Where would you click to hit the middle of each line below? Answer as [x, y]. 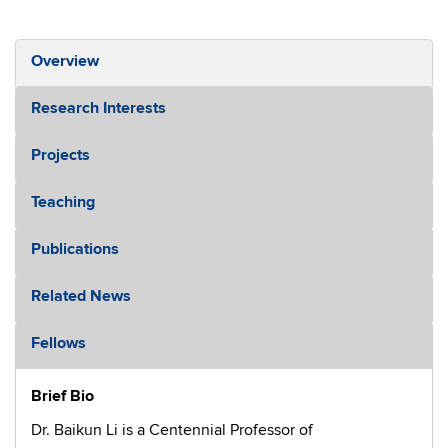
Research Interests [98, 108]
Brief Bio [62, 396]
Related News [81, 296]
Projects [60, 155]
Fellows [58, 343]
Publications [75, 249]
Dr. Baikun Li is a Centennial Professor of [172, 430]
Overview [65, 61]
